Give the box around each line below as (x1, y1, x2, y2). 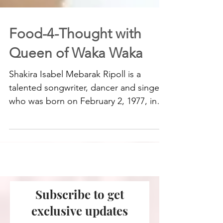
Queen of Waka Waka (9, 64, 143, 81)
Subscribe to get (35, 206, 124, 222)
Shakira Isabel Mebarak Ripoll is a (9, 88, 141, 100)
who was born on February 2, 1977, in (9, 115, 157, 126)
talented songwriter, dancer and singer (9, 102, 162, 113)
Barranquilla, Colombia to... (9, 128, 117, 140)
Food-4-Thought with (9, 45, 141, 62)
